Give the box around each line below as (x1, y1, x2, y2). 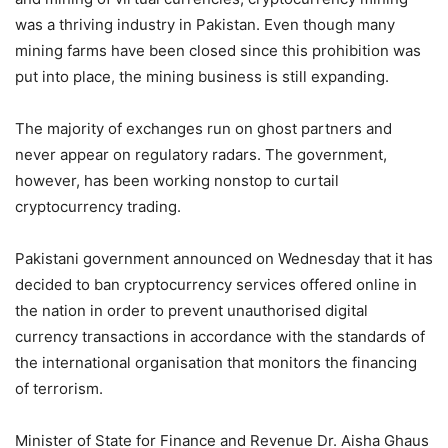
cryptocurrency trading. (15, 197, 181, 217)
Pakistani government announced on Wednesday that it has (15, 249, 433, 269)
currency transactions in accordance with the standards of (15, 327, 425, 347)
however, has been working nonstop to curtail (15, 171, 339, 191)
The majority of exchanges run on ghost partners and (15, 119, 392, 139)
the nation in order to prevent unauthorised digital (15, 301, 368, 321)
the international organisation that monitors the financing (15, 353, 417, 373)
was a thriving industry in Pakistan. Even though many (15, 15, 395, 35)
